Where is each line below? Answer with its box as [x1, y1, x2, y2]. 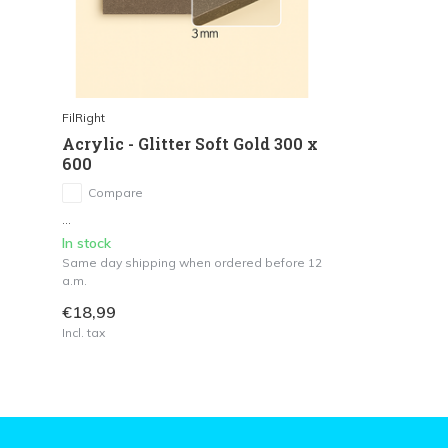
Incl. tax [62, 324, 105, 340]
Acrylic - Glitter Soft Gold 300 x [62, 132, 318, 154]
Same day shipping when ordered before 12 [62, 254, 322, 270]
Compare [88, 184, 143, 200]
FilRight [62, 109, 105, 125]
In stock [62, 233, 111, 252]
